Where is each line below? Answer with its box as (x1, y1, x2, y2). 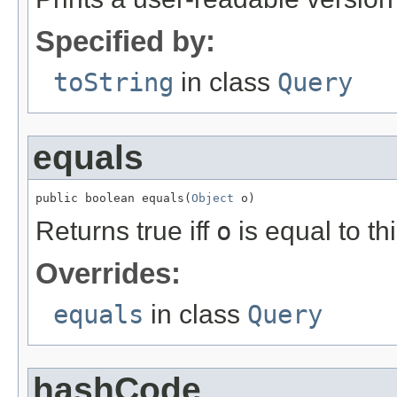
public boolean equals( (35, 191, 191, 205)
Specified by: (35, 24, 215, 58)
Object (191, 191, 234, 205)
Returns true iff (35, 215, 216, 245)
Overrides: (35, 256, 181, 290)
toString (53, 66, 174, 97)
